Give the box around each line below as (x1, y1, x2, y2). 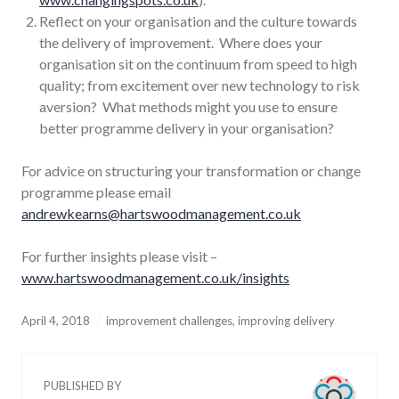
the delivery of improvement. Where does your (39, 33, 322, 51)
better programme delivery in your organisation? (39, 118, 334, 136)
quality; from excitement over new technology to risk (39, 76, 360, 94)
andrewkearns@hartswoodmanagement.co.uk (21, 204, 301, 222)
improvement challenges (106, 313, 232, 328)
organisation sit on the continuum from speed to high (39, 54, 357, 72)
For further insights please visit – (21, 247, 217, 265)
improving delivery (238, 313, 335, 328)
